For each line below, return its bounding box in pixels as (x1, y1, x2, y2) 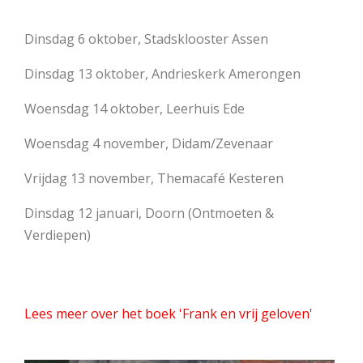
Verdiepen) (24, 226, 91, 244)
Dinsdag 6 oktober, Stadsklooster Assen (24, 30, 268, 48)
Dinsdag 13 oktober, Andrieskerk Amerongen (24, 65, 301, 83)
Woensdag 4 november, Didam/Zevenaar (24, 135, 273, 152)
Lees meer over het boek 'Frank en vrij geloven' (24, 305, 313, 322)
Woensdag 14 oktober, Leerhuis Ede (24, 100, 245, 117)
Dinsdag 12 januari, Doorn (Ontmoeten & (24, 204, 274, 222)
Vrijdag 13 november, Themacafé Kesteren (24, 169, 284, 187)
